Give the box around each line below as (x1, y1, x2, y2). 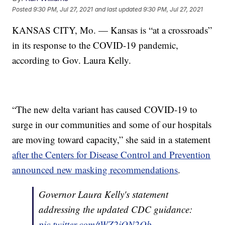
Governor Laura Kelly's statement (39, 188, 169, 201)
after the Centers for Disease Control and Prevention (12, 148, 211, 161)
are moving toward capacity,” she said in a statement (12, 133, 211, 146)
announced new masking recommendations (12, 163, 178, 176)
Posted (12, 5, 34, 13)
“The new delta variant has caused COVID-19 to (12, 103, 198, 116)
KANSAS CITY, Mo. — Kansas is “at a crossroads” (12, 24, 212, 37)
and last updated (95, 5, 142, 13)
